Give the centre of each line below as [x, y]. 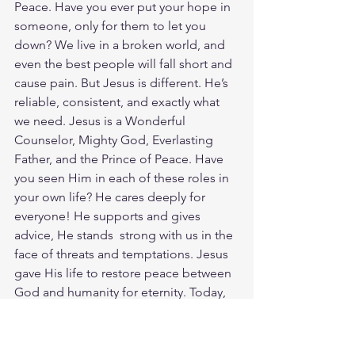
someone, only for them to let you [112, 26]
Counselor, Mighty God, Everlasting [115, 140]
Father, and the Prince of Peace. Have [120, 159]
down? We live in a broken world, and [121, 45]
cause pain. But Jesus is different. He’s [123, 83]
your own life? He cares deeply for [111, 197]
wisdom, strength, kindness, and [107, 330]
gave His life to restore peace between [124, 273]
